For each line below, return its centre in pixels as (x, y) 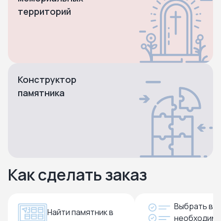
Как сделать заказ (77, 175)
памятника (41, 93)
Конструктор (47, 79)
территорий (44, 11)
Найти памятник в (80, 212)
